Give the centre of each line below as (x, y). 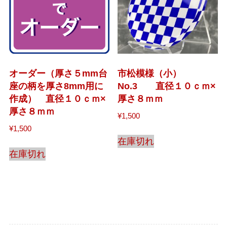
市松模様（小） (150, 74)
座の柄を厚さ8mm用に (56, 86)
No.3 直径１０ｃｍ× (167, 86)
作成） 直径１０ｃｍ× (57, 99)
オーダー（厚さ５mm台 (58, 74)
